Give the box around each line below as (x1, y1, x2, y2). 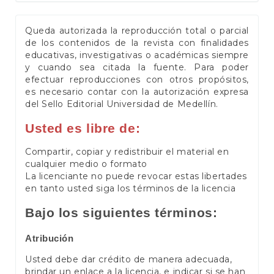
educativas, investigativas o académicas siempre (25, 50, 249, 61)
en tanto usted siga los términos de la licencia (25, 183, 236, 194)
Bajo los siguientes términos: (25, 205, 218, 220)
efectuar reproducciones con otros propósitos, (25, 74, 249, 86)
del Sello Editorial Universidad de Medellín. (25, 98, 218, 110)
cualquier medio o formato (25, 158, 147, 170)
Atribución (25, 233, 74, 244)
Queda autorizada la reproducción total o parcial (25, 25, 249, 37)
